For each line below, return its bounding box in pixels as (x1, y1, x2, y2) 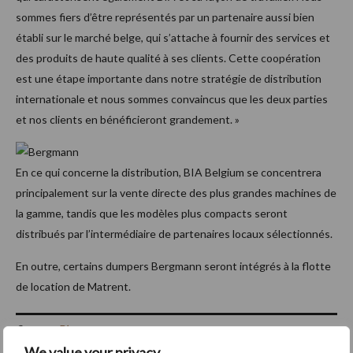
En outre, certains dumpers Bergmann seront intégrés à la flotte (16, 259, 331, 273)
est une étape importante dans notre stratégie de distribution (16, 72, 321, 86)
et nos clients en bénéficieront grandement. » (16, 113, 240, 127)
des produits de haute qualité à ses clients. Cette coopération (16, 51, 321, 65)
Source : (16, 322, 58, 336)
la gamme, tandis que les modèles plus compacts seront (16, 206, 288, 221)
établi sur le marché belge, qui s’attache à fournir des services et (16, 31, 330, 45)
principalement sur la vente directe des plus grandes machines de (16, 186, 336, 200)
